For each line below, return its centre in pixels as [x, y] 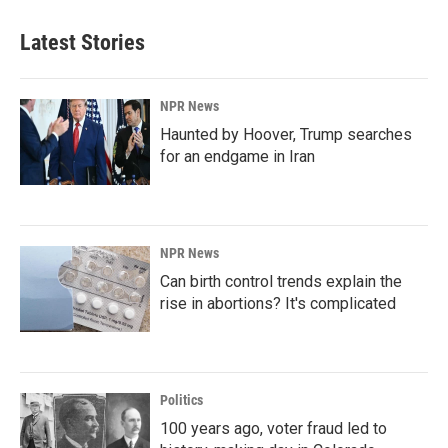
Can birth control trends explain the [281, 281]
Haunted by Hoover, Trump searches [286, 134]
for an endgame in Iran [237, 156]
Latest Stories [82, 42]
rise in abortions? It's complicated [278, 303]
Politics [181, 400]
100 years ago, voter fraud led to [273, 428]
